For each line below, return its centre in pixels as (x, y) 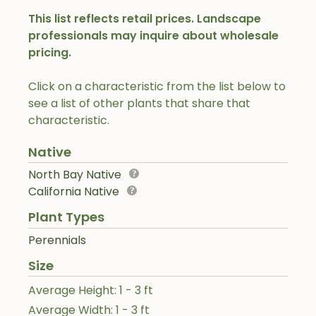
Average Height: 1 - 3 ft (91, 290)
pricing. (50, 52)
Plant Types (66, 217)
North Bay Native (75, 175)
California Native (74, 192)
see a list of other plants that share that (139, 103)
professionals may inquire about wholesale (153, 35)
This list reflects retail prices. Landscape (145, 18)
